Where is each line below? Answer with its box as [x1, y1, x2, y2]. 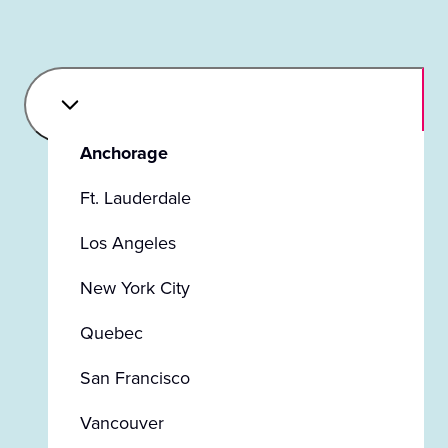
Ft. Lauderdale [80, 185, 191, 211]
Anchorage [80, 140, 168, 166]
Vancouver [80, 410, 164, 436]
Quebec [80, 320, 143, 346]
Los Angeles [80, 230, 176, 256]
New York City [80, 275, 190, 301]
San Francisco [80, 365, 190, 391]
